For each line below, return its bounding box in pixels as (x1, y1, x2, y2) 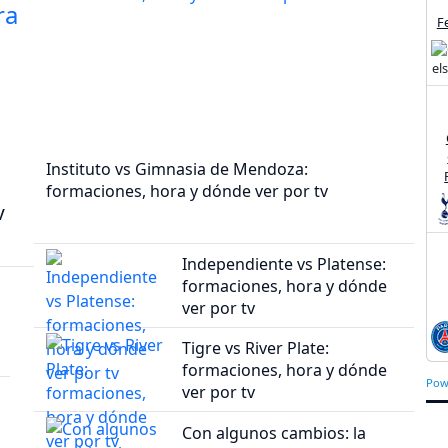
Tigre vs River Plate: (182, 337, 330, 360)
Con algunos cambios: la (182, 421, 367, 444)
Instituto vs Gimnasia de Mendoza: (46, 157, 308, 180)
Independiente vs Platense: (182, 252, 387, 275)
